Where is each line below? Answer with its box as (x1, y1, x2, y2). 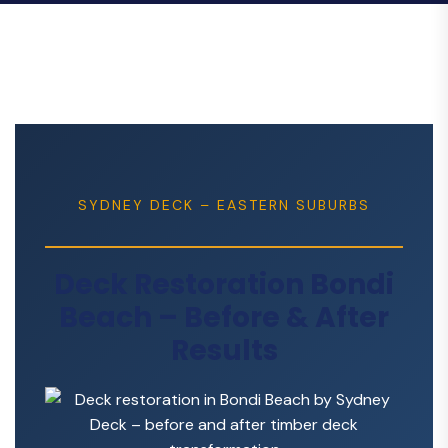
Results (170, 331, 278, 370)
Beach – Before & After (59, 298, 389, 337)
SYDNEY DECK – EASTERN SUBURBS (78, 196, 370, 214)
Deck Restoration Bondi (54, 265, 394, 304)
